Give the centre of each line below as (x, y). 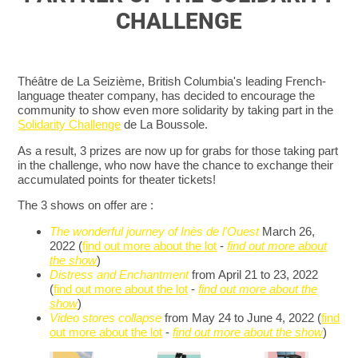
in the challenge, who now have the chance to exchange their (176, 165)
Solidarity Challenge (70, 125)
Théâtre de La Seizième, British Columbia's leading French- (172, 82)
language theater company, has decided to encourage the (167, 96)
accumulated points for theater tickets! (117, 179)
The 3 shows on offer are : (86, 205)
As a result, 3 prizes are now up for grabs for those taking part (178, 150)
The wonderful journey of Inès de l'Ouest (155, 231)
